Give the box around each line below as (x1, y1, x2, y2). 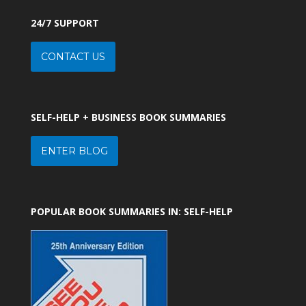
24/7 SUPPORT (30, 16, 99, 29)
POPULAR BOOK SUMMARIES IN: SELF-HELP (30, 204, 233, 218)
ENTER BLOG (40, 144, 108, 157)
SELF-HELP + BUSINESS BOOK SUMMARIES (30, 110, 226, 124)
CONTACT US (40, 50, 105, 63)
